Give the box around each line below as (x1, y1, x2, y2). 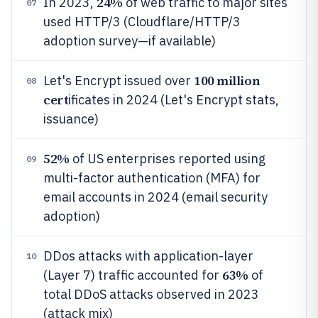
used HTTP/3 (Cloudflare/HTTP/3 (43, 13, 241, 30)
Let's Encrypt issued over (43, 72, 194, 89)
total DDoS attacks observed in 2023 (43, 286, 259, 302)
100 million (194, 72, 261, 89)
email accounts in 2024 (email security (43, 189, 268, 205)
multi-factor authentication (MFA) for (43, 170, 261, 186)
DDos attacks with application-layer (43, 248, 253, 264)
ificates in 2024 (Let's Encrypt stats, (68, 92, 280, 108)
